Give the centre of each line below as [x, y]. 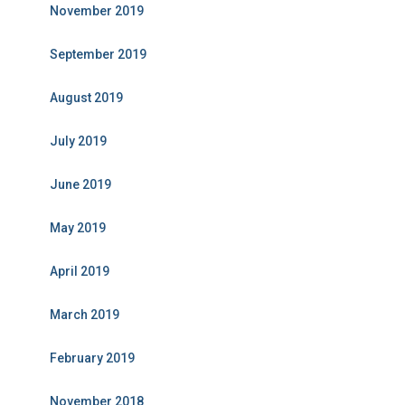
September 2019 [98, 54]
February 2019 [92, 358]
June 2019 [80, 184]
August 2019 [86, 98]
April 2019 [80, 271]
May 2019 [78, 228]
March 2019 [85, 315]
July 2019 [78, 141]
